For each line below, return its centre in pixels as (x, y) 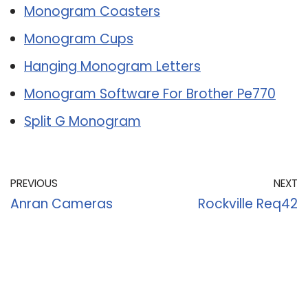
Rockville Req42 (248, 203)
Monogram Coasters (92, 11)
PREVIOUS (34, 183)
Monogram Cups (79, 38)
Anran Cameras (62, 203)
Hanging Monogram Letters (112, 66)
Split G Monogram (82, 121)
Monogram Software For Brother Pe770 (150, 93)
